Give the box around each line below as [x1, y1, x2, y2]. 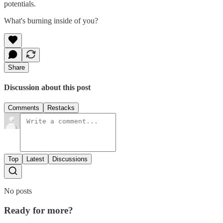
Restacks [47, 104, 75, 112]
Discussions [52, 155, 88, 163]
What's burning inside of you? [4, 16, 98, 25]
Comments [8, 104, 39, 112]
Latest [26, 155, 44, 163]
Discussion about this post [4, 83, 91, 92]
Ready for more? [4, 205, 73, 216]
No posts [4, 187, 32, 196]
